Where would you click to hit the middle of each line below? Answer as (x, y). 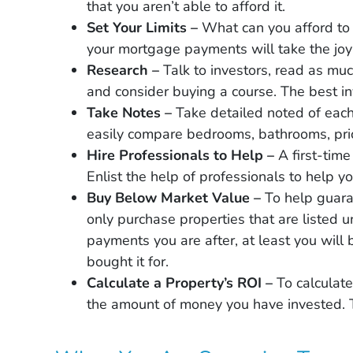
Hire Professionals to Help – (183, 155)
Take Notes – (132, 112)
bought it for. (128, 261)
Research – (123, 70)
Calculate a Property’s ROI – (182, 282)
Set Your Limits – (143, 27)
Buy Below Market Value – (176, 197)
